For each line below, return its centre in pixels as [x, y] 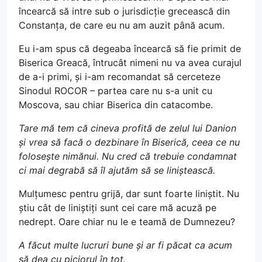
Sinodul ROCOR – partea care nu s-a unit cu [116, 91]
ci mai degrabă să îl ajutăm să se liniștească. [117, 170]
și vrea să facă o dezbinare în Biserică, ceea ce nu [129, 142]
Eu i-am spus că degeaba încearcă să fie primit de [130, 49]
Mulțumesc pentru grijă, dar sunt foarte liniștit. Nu [129, 194]
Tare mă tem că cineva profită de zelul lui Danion [127, 128]
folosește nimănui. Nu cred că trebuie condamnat [128, 156]
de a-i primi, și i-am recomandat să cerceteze [120, 77]
